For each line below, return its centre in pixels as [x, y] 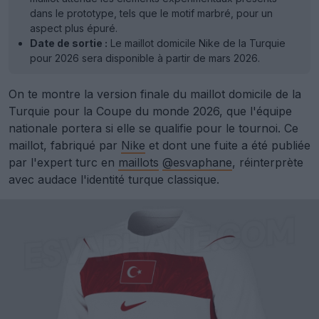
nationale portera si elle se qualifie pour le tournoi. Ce [153, 128]
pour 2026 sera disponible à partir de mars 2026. [145, 58]
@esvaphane [197, 162]
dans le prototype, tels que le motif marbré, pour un [151, 13]
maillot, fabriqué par [65, 145]
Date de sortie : [69, 43]
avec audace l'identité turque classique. [114, 179]
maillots [138, 162]
